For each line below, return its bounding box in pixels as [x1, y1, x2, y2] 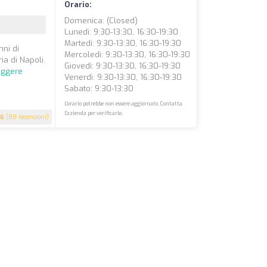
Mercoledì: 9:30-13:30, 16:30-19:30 [64, 49, 191, 60]
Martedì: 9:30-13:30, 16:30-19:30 [64, 38, 182, 48]
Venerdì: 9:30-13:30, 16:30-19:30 [64, 72, 182, 82]
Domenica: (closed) [64, 15, 138, 26]
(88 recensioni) [4, 113, 49, 121]
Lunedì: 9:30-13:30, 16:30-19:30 [64, 27, 179, 37]
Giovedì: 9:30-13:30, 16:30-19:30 [64, 61, 181, 71]
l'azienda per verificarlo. [64, 110, 123, 117]
